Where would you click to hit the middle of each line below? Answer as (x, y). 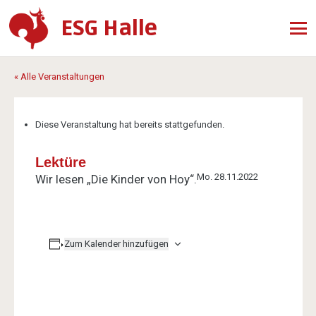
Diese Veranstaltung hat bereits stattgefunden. (129, 124)
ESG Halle (109, 29)
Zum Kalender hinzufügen (117, 243)
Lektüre (60, 162)
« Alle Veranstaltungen (59, 76)
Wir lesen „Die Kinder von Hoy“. (116, 179)
